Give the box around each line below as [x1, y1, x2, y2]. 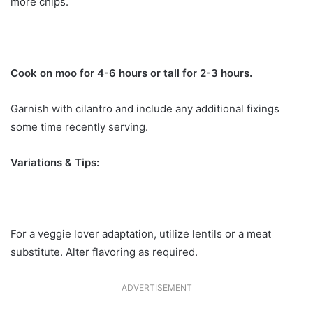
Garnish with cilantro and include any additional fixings [10, 101, 279, 115]
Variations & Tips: [10, 155, 99, 169]
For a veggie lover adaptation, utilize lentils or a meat [10, 226, 271, 240]
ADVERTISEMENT [121, 282, 192, 293]
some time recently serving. [10, 119, 148, 133]
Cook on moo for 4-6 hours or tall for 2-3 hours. [10, 66, 252, 80]
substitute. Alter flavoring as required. [10, 245, 198, 259]
